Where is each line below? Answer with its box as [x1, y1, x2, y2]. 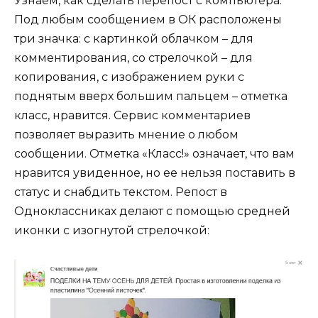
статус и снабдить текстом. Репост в [14, 185, 227, 199]
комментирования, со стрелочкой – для [14, 50, 253, 65]
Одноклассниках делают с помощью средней [14, 204, 290, 218]
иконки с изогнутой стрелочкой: [14, 223, 209, 237]
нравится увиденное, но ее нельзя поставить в [14, 165, 295, 180]
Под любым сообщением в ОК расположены [14, 12, 282, 26]
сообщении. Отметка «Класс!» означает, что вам [14, 146, 295, 160]
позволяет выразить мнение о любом [14, 127, 238, 141]
